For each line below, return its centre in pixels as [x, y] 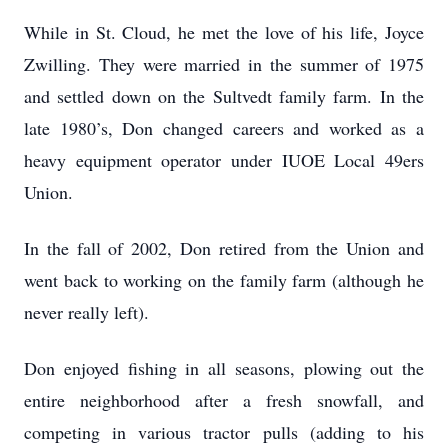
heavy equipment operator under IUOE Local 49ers [224, 160]
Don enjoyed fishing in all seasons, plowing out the [224, 368]
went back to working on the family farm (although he [224, 280]
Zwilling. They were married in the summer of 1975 [224, 64]
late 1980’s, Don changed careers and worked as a [224, 128]
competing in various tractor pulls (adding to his [224, 432]
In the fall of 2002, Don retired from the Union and [224, 248]
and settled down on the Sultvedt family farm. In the [224, 96]
